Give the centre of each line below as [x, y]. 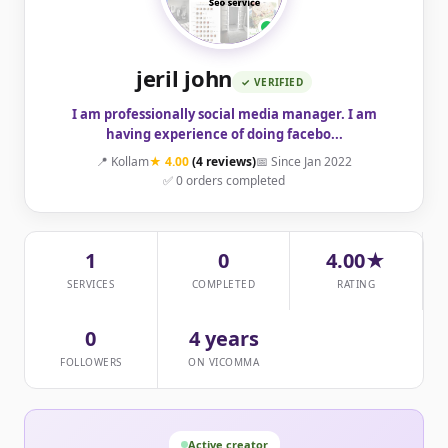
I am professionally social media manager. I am [224, 114]
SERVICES [91, 284]
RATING [356, 284]
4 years [223, 339]
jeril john [184, 78]
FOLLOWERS [91, 362]
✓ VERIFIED [272, 82]
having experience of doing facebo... [224, 134]
